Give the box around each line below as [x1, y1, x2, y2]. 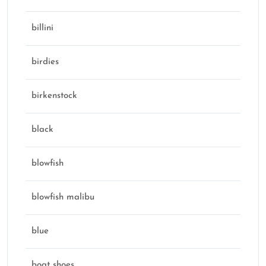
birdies [31, 58, 59, 67]
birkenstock [31, 91, 77, 101]
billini [31, 24, 53, 33]
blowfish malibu [31, 193, 94, 202]
